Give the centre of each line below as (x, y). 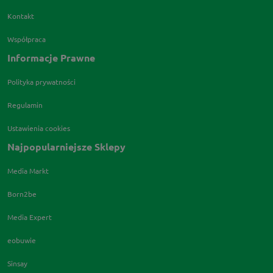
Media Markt (28, 171)
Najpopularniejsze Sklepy (66, 147)
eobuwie (22, 240)
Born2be (22, 194)
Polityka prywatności (41, 82)
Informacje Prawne (51, 58)
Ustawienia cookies (39, 128)
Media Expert (30, 217)
